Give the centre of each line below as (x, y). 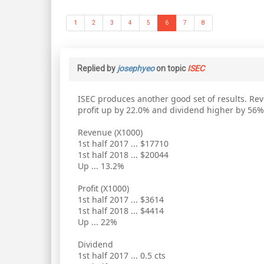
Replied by (97, 68)
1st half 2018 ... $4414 (121, 211)
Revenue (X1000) (110, 132)
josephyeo (136, 68)
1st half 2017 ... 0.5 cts (122, 255)
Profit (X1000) (103, 188)
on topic (171, 68)
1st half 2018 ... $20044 (123, 155)
